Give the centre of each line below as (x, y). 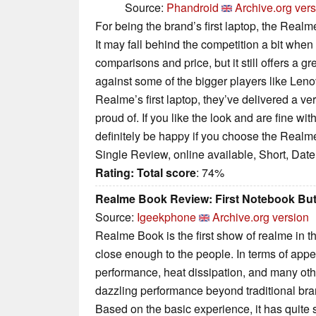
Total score (166, 173)
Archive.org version (261, 217)
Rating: (115, 173)
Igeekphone (166, 217)
